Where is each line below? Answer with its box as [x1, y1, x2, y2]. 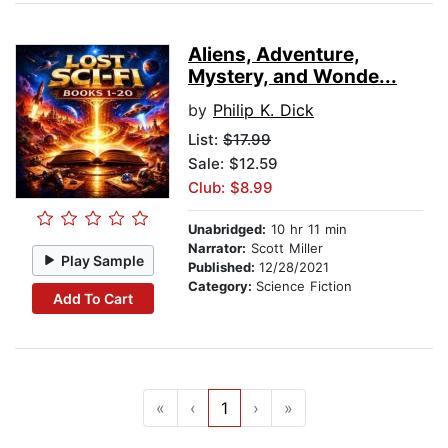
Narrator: [188, 240, 246, 257]
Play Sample [61, 251, 145, 269]
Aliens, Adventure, [188, 43, 360, 67]
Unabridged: [188, 221, 266, 238]
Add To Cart [52, 289, 133, 307]
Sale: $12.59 [188, 154, 278, 174]
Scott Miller [246, 240, 323, 257]
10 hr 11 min [266, 221, 347, 238]
